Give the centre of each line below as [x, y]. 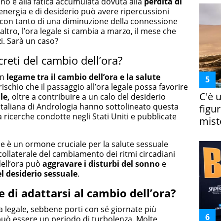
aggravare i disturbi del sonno [101, 164]
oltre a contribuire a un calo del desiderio [88, 96]
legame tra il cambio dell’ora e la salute [83, 77]
